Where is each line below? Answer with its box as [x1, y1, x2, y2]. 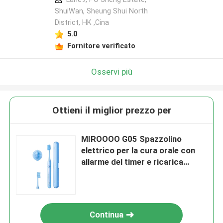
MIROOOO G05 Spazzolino [81, 134, 182, 144]
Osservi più [91, 66, 132, 77]
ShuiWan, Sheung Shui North [54, 7, 148, 15]
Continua [90, 210, 124, 220]
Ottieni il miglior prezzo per [52, 105, 171, 116]
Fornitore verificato [67, 41, 135, 50]
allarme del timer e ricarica [81, 157, 184, 167]
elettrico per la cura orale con [81, 145, 196, 156]
